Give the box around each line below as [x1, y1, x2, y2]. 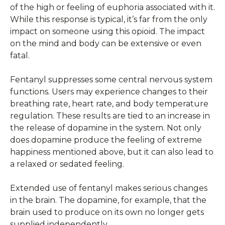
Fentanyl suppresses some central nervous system [10, 74, 212, 84]
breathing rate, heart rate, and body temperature [10, 98, 208, 108]
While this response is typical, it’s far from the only [10, 14, 207, 24]
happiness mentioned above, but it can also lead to [10, 147, 213, 157]
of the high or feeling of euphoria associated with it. [10, 2, 215, 12]
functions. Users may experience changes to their [10, 86, 208, 96]
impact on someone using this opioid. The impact [10, 26, 205, 36]
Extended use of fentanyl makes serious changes [10, 183, 207, 193]
